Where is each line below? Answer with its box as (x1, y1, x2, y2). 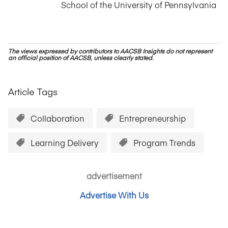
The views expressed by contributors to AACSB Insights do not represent (8, 47, 212, 55)
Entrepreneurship (119, 112, 186, 124)
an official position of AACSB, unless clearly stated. (8, 53, 154, 62)
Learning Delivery (31, 137, 99, 148)
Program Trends (133, 137, 195, 148)
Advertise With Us (79, 189, 149, 201)
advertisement (86, 170, 142, 181)
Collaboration (31, 112, 84, 124)
